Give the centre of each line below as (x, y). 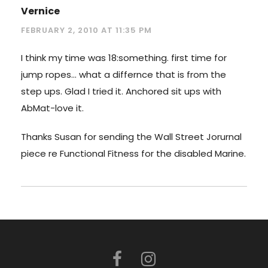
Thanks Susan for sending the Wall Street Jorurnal (131, 136)
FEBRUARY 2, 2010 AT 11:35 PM (86, 30)
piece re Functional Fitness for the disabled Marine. (133, 153)
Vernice (40, 11)
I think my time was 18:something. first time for (124, 57)
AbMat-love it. (52, 108)
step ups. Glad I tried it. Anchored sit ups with (121, 91)
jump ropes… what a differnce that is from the (124, 74)
